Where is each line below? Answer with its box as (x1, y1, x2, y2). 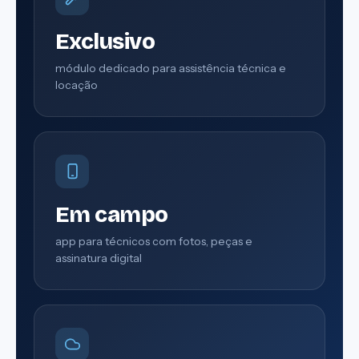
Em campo (55, 200, 168, 228)
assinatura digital (55, 250, 142, 265)
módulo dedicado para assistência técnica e (55, 60, 286, 75)
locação (55, 77, 98, 92)
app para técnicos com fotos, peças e (55, 233, 252, 248)
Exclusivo (55, 27, 155, 55)
